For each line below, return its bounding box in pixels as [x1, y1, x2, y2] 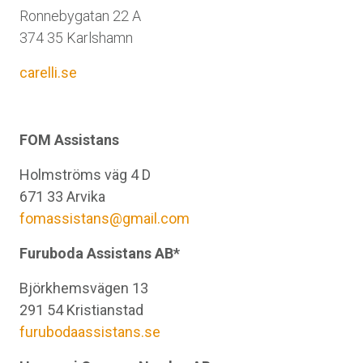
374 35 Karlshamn [19, 29, 133, 46]
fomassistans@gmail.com [19, 210, 190, 227]
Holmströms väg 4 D [19, 166, 151, 183]
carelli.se [19, 64, 77, 81]
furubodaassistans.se [19, 323, 160, 340]
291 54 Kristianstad [19, 301, 143, 318]
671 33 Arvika [19, 188, 105, 205]
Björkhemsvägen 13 [19, 280, 152, 297]
